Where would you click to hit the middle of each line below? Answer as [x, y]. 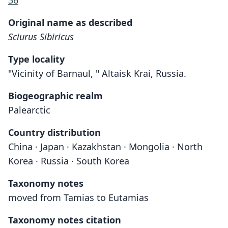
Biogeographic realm [55, 96]
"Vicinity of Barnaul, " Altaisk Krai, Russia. [97, 73]
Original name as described [70, 22]
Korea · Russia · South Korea [69, 161]
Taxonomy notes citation [65, 220]
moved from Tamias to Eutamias [78, 197]
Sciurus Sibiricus [41, 37]
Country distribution [54, 132]
